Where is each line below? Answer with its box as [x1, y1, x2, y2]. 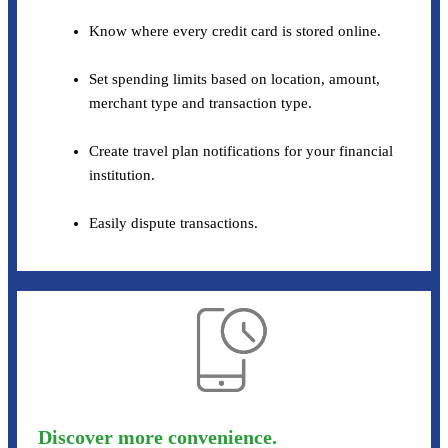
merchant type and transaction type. [89, 94, 313, 111]
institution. [89, 166, 156, 183]
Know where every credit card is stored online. [89, 22, 382, 39]
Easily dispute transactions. [89, 214, 259, 231]
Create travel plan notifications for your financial [89, 142, 394, 159]
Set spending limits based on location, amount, [89, 70, 381, 87]
